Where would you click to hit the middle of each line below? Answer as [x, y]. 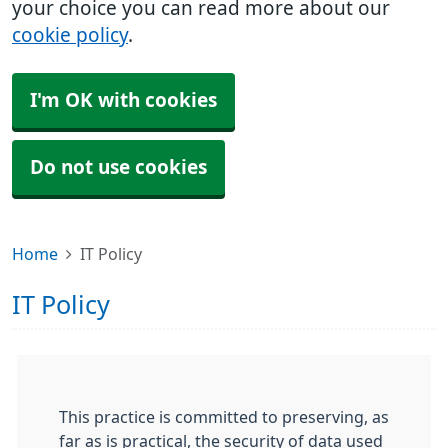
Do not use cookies [118, 167]
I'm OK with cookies [123, 100]
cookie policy [70, 35]
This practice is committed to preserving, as [224, 417]
